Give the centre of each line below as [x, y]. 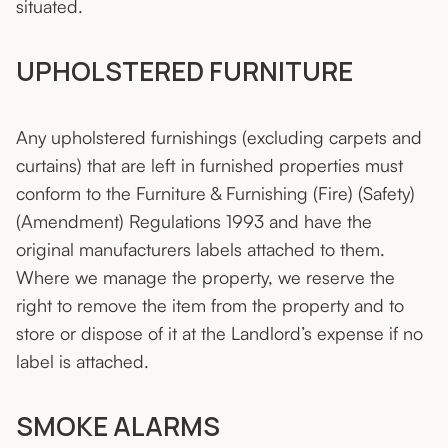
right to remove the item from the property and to [210, 305]
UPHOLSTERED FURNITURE [184, 71]
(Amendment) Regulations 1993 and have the [194, 221]
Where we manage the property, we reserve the [205, 277]
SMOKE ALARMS [118, 426]
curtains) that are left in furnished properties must [209, 165]
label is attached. [82, 361]
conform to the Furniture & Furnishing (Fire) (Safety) [215, 193]
